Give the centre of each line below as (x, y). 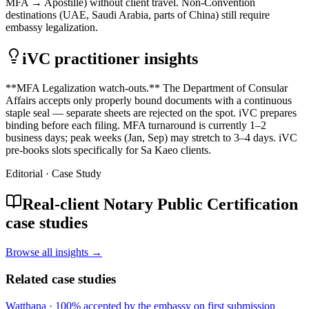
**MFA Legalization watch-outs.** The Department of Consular (147, 88)
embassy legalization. (52, 27)
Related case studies (61, 279)
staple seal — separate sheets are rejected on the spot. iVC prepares (151, 112)
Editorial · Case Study (53, 173)
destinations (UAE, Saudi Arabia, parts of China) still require (138, 14)
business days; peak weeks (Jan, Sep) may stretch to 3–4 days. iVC (151, 137)
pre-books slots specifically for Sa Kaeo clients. (108, 150)
